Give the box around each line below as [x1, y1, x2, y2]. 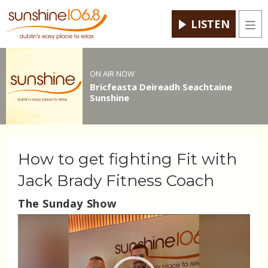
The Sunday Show [18, 196, 117, 211]
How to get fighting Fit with [18, 150, 237, 169]
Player [17, 229, 45, 242]
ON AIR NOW [89, 68, 135, 79]
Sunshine [89, 91, 129, 103]
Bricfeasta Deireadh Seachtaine [89, 80, 232, 93]
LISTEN [191, 17, 230, 32]
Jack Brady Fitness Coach [18, 171, 214, 191]
